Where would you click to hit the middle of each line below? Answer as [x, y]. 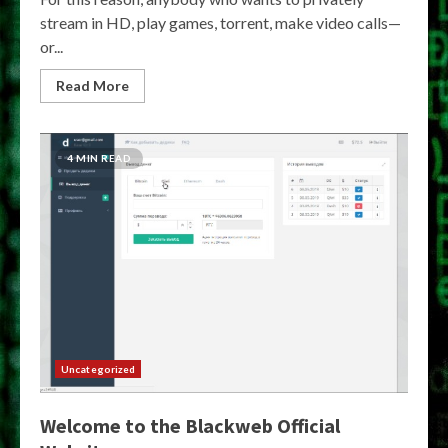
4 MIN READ [99, 158]
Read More [92, 85]
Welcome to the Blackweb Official [190, 425]
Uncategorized [98, 369]
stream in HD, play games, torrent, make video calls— [220, 22]
